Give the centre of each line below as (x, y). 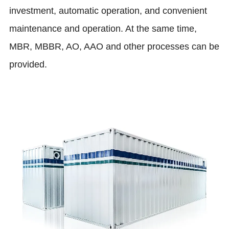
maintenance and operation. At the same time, (103, 28)
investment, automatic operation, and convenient (108, 10)
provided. (28, 64)
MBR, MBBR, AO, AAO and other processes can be (114, 46)
